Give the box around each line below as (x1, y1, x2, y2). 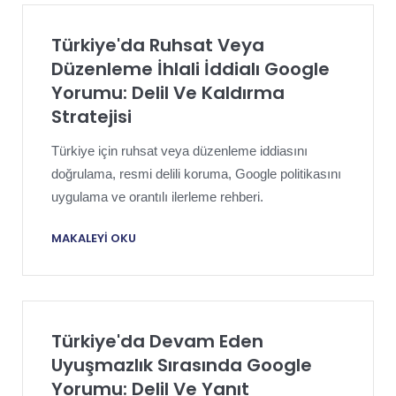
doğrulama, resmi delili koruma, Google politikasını (51, 166, 341, 181)
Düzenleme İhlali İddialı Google (51, 57, 330, 81)
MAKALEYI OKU (51, 229, 136, 247)
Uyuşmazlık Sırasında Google (51, 352, 312, 377)
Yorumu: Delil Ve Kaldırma (51, 80, 285, 105)
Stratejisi (51, 104, 132, 129)
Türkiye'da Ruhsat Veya (51, 33, 264, 57)
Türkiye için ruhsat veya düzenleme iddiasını (51, 143, 308, 158)
